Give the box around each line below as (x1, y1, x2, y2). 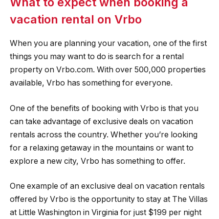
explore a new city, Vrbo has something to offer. (10, 156, 185, 166)
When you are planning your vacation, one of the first (10, 39, 207, 48)
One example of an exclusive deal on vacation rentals (10, 181, 205, 191)
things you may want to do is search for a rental (10, 52, 184, 62)
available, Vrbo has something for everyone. (10, 78, 173, 88)
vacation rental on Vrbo (10, 12, 142, 27)
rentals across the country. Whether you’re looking (10, 130, 197, 139)
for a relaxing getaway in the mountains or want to (10, 143, 194, 153)
